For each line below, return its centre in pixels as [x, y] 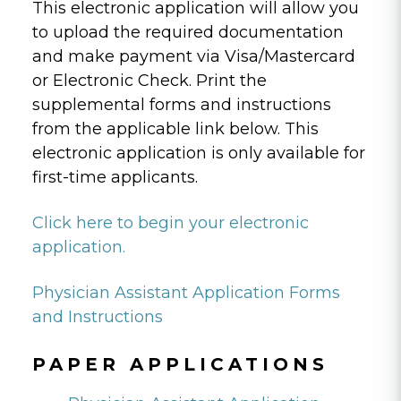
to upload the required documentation [188, 32]
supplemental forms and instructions [182, 104]
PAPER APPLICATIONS [180, 364]
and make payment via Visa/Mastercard [194, 56]
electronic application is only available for [199, 153]
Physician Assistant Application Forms [186, 292]
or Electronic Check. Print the [149, 80]
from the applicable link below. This [175, 128]
